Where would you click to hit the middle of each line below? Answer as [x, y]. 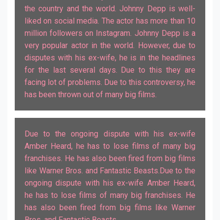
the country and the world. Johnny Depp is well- [110, 9]
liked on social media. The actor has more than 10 [110, 21]
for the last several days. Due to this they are [110, 70]
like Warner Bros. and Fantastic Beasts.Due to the [110, 171]
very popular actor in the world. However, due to [110, 45]
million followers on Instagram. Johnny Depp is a [110, 33]
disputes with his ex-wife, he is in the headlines [110, 58]
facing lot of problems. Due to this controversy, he [110, 82]
